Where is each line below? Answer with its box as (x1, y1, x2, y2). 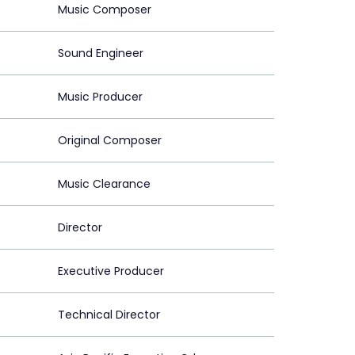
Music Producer (58, 89, 143, 105)
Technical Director (58, 307, 160, 323)
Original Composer (58, 132, 162, 149)
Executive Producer (58, 263, 164, 280)
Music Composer (58, 2, 151, 18)
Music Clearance (58, 176, 151, 193)
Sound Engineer (58, 45, 143, 62)
